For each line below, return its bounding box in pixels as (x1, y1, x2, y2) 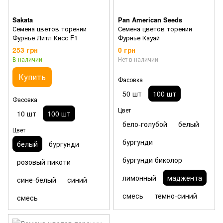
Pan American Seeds (118, 15, 182, 24)
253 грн (12, 45, 38, 55)
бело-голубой (122, 119, 167, 129)
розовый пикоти (17, 157, 71, 167)
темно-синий (154, 191, 197, 201)
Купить (18, 71, 46, 83)
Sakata (12, 15, 33, 24)
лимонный (122, 173, 156, 183)
